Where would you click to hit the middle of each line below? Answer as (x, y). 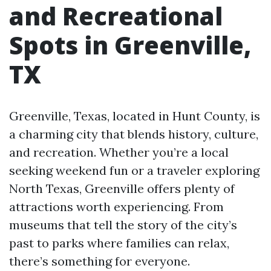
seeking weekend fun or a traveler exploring (134, 170)
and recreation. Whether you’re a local (119, 152)
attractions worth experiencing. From (116, 207)
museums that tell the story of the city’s (123, 225)
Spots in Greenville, (130, 45)
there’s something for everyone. (100, 261)
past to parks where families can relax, (119, 243)
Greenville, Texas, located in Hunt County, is (135, 116)
